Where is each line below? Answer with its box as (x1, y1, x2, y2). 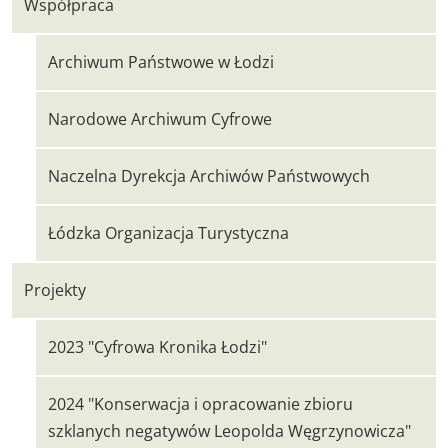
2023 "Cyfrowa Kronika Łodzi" (48, 336, 267, 358)
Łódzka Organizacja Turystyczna (48, 222, 289, 244)
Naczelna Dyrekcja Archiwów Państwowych (48, 165, 370, 187)
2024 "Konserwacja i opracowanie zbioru (48, 393, 353, 415)
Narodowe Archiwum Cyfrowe (48, 108, 272, 130)
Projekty (24, 279, 86, 301)
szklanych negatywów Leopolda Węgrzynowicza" (48, 420, 411, 442)
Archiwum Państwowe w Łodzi (48, 51, 274, 73)
